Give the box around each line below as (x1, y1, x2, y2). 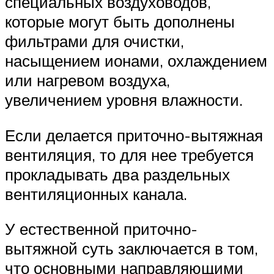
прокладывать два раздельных (5, 164, 230, 184)
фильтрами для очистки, (5, 31, 184, 51)
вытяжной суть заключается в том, (5, 239, 258, 259)
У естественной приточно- (5, 219, 198, 239)
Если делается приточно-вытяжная (5, 125, 263, 145)
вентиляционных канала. (5, 183, 187, 204)
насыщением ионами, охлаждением (5, 51, 267, 71)
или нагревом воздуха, (5, 70, 170, 91)
